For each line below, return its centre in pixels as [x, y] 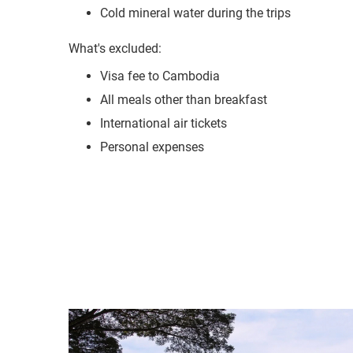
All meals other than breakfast [184, 42]
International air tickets [163, 66]
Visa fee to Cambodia [160, 19]
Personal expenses [152, 89]
